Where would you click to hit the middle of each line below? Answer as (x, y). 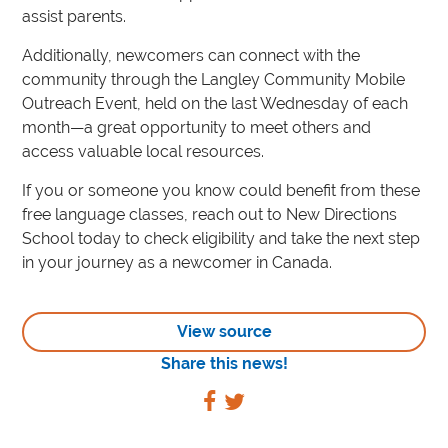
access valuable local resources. (143, 151)
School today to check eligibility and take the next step (221, 238)
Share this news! (224, 363)
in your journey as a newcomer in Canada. (177, 262)
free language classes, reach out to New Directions (210, 214)
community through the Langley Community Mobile (214, 79)
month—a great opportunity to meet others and (197, 127)
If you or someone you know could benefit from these (221, 190)
